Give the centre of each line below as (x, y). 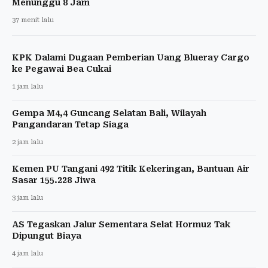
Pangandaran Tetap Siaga (70, 124)
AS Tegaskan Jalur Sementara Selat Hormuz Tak (121, 224)
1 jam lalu (28, 86)
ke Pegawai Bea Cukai (62, 68)
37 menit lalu (33, 20)
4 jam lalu (28, 253)
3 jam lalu (28, 197)
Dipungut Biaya (47, 235)
